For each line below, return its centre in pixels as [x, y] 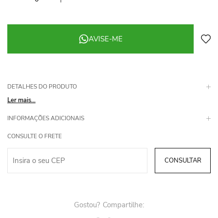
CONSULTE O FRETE [35, 136]
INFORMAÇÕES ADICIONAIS [46, 118]
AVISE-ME [105, 39]
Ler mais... [21, 100]
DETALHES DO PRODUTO [42, 86]
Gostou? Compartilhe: [109, 205]
